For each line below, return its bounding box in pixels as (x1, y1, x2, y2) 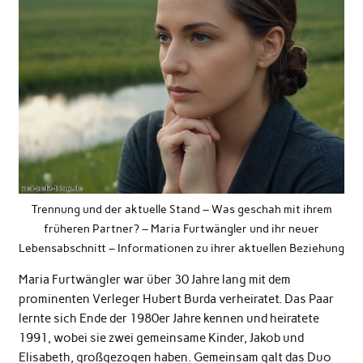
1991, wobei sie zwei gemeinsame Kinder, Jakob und (18, 330, 304, 345)
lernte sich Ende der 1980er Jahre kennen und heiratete (18, 310, 319, 326)
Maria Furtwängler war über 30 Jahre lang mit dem (18, 271, 291, 287)
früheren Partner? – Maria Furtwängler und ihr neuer (44, 221, 319, 235)
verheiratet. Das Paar (216, 291, 334, 306)
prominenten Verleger (18, 291, 143, 306)
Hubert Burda (142, 291, 216, 306)
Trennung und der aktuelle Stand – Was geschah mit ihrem (31, 202, 332, 216)
